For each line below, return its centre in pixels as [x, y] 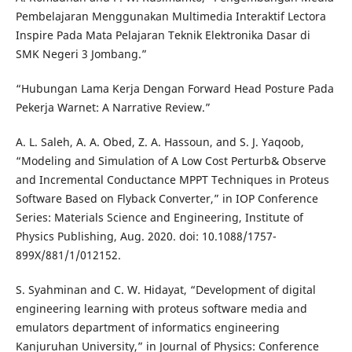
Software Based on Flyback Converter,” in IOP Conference [167, 199]
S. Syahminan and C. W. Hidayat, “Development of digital [165, 290]
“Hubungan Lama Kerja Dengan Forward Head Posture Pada [174, 89]
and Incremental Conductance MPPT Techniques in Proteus [172, 180]
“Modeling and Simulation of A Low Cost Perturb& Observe [170, 161]
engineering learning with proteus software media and [161, 309]
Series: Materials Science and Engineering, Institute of [159, 218]
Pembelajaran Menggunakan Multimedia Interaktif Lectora [170, 16]
